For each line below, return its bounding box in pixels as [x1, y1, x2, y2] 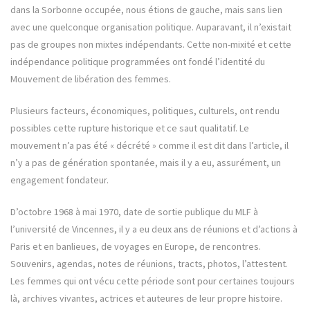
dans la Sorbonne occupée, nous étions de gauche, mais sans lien [10, 3, 282, 17]
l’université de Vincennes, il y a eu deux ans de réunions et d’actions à [10, 223, 298, 236]
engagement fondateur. [10, 174, 109, 187]
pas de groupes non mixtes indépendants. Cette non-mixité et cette [10, 38, 291, 51]
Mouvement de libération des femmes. [10, 73, 171, 86]
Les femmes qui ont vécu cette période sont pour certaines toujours [10, 275, 295, 288]
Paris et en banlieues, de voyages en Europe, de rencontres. [10, 240, 261, 253]
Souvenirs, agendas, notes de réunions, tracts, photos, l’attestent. [10, 257, 288, 271]
